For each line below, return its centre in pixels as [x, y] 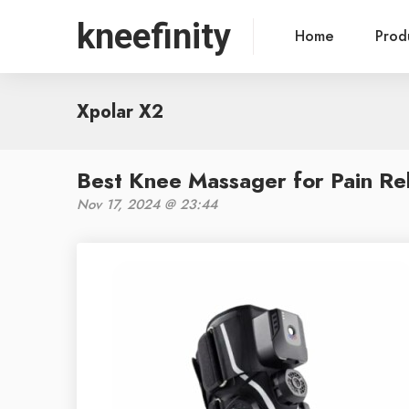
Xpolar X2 [120, 111]
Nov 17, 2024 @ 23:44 [147, 204]
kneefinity [154, 37]
